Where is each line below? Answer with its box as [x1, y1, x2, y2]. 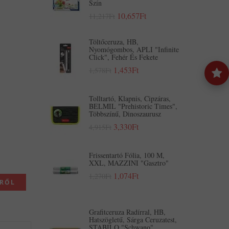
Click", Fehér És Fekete [89, 52, 158, 62]
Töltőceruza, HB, [89, 37, 139, 47]
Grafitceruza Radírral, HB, [89, 207, 166, 217]
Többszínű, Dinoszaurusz [89, 109, 161, 119]
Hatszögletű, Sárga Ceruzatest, [89, 215, 177, 224]
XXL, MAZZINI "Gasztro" [89, 158, 169, 168]
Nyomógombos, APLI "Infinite [89, 44, 179, 54]
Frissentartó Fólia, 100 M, [89, 150, 165, 160]
